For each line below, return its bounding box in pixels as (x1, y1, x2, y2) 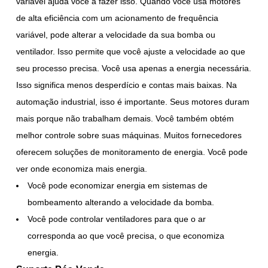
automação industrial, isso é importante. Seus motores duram (16, 96, 250, 106)
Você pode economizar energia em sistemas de (28, 180, 208, 190)
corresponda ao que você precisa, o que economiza (28, 230, 225, 240)
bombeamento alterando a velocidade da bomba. (28, 197, 215, 207)
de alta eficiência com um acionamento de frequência (16, 13, 219, 23)
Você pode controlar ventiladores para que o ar (28, 214, 206, 224)
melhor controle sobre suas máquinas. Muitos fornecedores (16, 130, 242, 140)
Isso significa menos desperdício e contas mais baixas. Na (16, 80, 237, 90)
